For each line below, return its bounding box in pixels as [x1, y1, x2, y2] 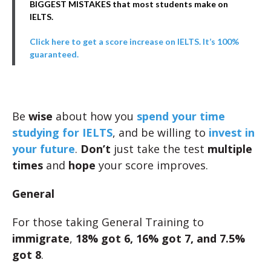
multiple [207, 142, 252, 157]
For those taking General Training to [12, 215, 204, 230]
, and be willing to [113, 125, 209, 140]
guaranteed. [30, 49, 79, 60]
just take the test [111, 142, 207, 157]
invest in [209, 125, 255, 140]
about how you [53, 109, 137, 124]
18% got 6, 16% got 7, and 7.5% [76, 231, 245, 246]
